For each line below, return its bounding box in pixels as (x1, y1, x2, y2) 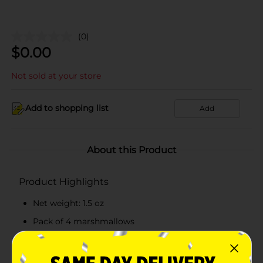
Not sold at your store (11, 70, 101, 81)
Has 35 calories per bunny (33, 234, 138, 245)
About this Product (86, 144, 177, 156)
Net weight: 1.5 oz (33, 197, 104, 208)
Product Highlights (19, 176, 109, 187)
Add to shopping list (25, 103, 109, 113)
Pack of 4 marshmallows (33, 215, 134, 227)
